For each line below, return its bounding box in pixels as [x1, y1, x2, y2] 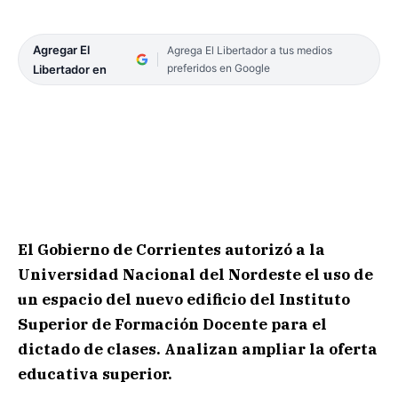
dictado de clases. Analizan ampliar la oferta [18, 339, 378, 360]
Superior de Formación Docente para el [18, 314, 327, 335]
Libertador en [33, 62, 107, 77]
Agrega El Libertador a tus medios [166, 44, 332, 58]
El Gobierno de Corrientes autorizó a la [18, 240, 325, 260]
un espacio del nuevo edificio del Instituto [18, 290, 350, 310]
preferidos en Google [166, 61, 270, 76]
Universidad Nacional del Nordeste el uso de [18, 265, 373, 285]
